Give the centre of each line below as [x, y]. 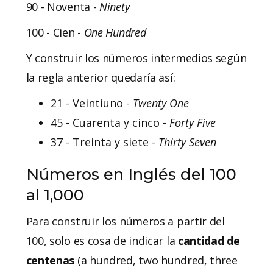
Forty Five [191, 122]
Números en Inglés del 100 [131, 174]
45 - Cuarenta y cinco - [108, 122]
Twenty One [161, 103]
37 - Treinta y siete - [104, 142]
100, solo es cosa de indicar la [102, 240]
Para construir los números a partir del [125, 221]
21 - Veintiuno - [91, 103]
